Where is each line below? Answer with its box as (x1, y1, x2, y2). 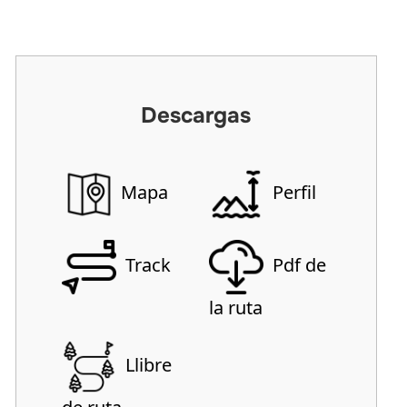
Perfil (268, 180, 317, 205)
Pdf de (268, 253, 327, 278)
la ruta (209, 295, 263, 321)
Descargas (141, 102, 252, 130)
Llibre (120, 352, 172, 378)
